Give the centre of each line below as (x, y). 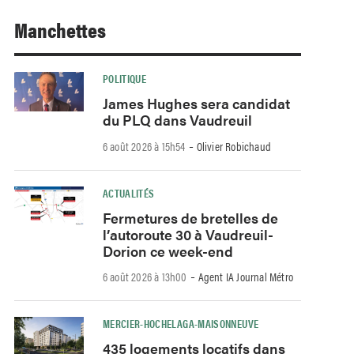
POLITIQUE (124, 79)
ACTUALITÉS (128, 192)
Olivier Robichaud (234, 145)
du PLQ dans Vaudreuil (177, 120)
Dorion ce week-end (168, 250)
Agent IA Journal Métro (246, 277)
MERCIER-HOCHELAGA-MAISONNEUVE (181, 324)
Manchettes (60, 29)
